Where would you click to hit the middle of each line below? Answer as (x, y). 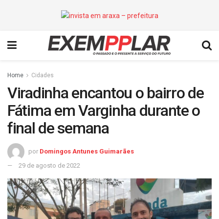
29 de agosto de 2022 (49, 166)
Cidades (43, 76)
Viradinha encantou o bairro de (106, 93)
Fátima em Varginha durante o (104, 111)
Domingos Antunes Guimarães (87, 152)
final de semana (58, 128)
